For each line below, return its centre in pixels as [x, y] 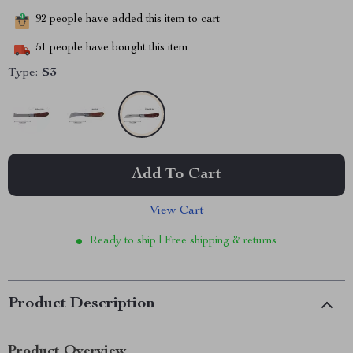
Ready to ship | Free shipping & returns [183, 241]
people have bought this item [117, 48]
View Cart [176, 211]
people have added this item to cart [133, 20]
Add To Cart [176, 175]
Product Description [82, 304]
